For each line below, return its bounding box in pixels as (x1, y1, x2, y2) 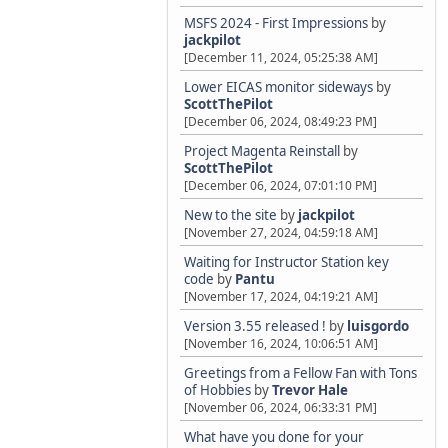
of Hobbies (184, 381, 251, 399)
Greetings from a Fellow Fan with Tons (184, 364, 417, 382)
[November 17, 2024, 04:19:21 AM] (184, 288, 378, 305)
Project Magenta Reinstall (184, 142, 340, 160)
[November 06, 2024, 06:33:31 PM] (184, 399, 377, 416)
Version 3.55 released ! (184, 317, 326, 335)
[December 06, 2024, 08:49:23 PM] (184, 113, 377, 130)
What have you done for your (184, 428, 364, 446)
